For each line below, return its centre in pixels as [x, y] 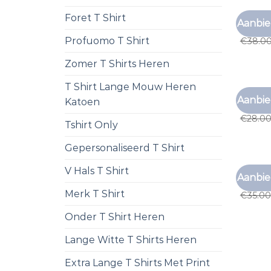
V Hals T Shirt [97, 171]
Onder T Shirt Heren [115, 217]
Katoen [82, 102]
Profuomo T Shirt [107, 41]
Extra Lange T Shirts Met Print [137, 263]
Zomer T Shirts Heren [117, 64]
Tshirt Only [91, 125]
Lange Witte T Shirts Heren [131, 240]
